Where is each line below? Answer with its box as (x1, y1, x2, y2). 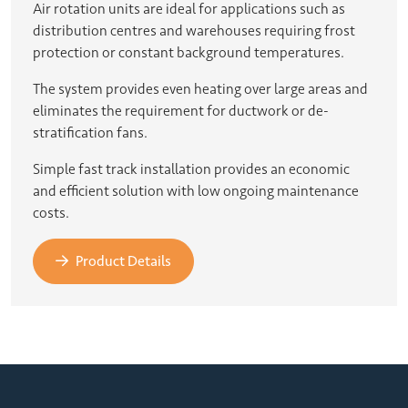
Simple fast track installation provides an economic (33, 160, 350, 178)
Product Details (76, 252, 171, 270)
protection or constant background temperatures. (33, 44, 344, 61)
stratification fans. (33, 124, 148, 141)
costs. (33, 204, 69, 221)
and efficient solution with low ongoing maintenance (33, 182, 359, 199)
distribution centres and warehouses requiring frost (33, 22, 355, 39)
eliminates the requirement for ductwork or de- (33, 102, 329, 119)
